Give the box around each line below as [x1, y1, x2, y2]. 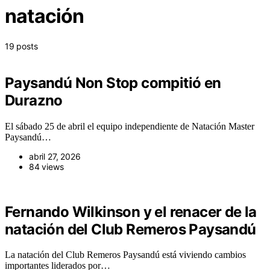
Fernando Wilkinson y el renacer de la [5, 202, 257, 221]
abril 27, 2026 [29, 151, 81, 162]
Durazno [5, 91, 63, 109]
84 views [29, 161, 64, 172]
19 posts [5, 40, 38, 51]
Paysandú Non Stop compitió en [5, 74, 221, 92]
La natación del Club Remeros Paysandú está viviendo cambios [5, 250, 246, 260]
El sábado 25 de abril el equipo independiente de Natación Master [5, 121, 254, 131]
